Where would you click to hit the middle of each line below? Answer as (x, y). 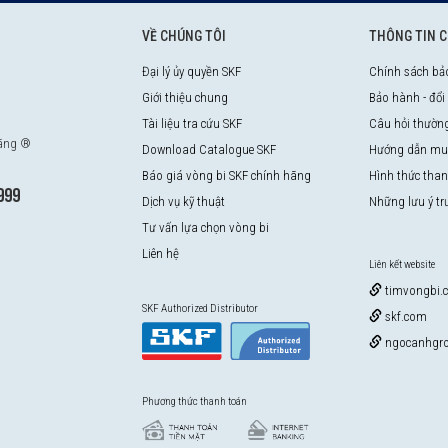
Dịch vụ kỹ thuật (183, 202)
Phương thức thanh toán (194, 402)
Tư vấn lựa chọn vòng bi (205, 228)
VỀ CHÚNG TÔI (183, 36)
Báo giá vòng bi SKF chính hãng (226, 176)
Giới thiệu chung (184, 98)
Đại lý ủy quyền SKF (191, 72)
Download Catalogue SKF (208, 150)
